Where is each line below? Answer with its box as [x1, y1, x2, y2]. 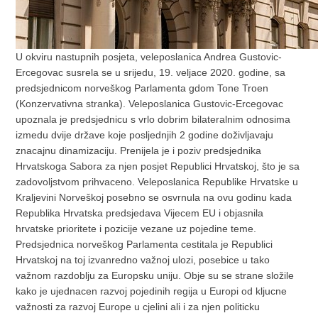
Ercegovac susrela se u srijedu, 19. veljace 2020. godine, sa [16, 67, 286, 79]
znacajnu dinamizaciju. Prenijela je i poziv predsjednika [16, 145, 262, 157]
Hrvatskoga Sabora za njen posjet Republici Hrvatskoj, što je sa [16, 160, 300, 172]
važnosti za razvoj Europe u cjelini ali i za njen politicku [16, 301, 261, 313]
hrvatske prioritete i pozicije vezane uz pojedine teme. [16, 223, 257, 235]
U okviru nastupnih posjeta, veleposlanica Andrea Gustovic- [16, 51, 283, 63]
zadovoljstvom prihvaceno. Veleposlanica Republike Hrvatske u [16, 176, 299, 188]
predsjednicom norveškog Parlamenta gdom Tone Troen [16, 82, 269, 94]
